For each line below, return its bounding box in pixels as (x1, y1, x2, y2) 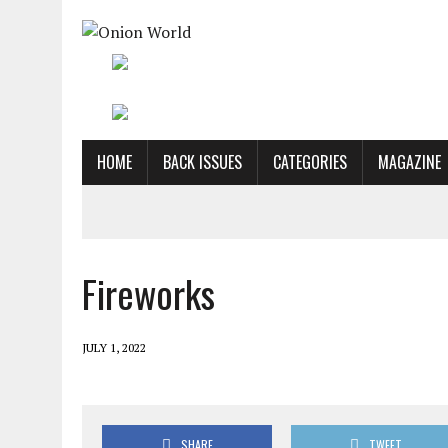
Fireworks (82, 265, 215, 321)
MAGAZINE (378, 150, 441, 174)
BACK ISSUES (163, 150, 242, 174)
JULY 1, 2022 (82, 340, 146, 355)
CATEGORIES (273, 150, 347, 174)
